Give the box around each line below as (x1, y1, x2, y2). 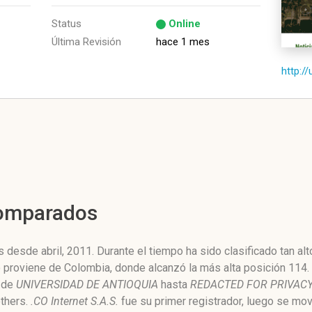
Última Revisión (52, 36, 121, 48)
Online (169, 17, 201, 30)
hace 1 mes (156, 36, 210, 48)
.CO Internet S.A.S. (31, 295, 118, 308)
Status (52, 17, 81, 30)
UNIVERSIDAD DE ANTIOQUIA (16, 278, 158, 291)
